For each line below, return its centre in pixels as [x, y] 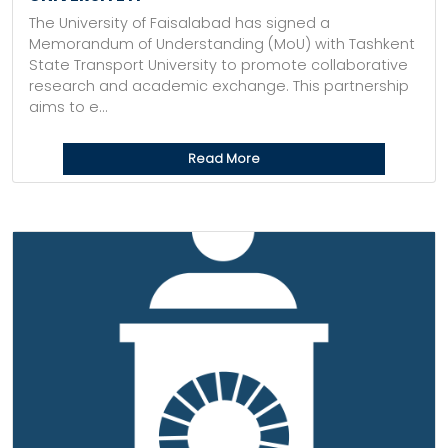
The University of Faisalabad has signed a [179, 23]
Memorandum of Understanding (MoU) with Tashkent [222, 44]
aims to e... [68, 107]
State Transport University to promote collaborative [218, 65]
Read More [224, 158]
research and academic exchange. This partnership [219, 86]
